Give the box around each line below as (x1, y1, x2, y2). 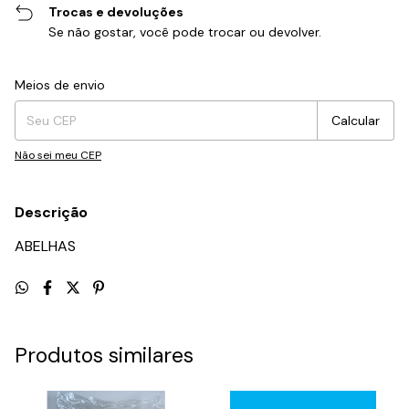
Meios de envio (15, 77, 105, 94)
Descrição (15, 203, 88, 223)
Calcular (331, 112, 380, 130)
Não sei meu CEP (15, 148, 101, 163)
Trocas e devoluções (48, 4, 184, 21)
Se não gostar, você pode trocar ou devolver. (48, 24, 322, 41)
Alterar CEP (334, 73, 394, 89)
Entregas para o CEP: (15, 71, 123, 87)
